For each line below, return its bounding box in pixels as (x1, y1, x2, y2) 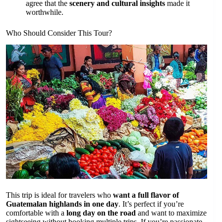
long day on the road (66, 209, 136, 218)
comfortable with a (6, 209, 66, 218)
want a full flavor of (113, 191, 179, 200)
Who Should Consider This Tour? (6, 28, 112, 37)
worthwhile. (26, 7, 63, 16)
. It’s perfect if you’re (118, 200, 184, 209)
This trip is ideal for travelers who (6, 191, 113, 200)
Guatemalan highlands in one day (6, 200, 118, 209)
